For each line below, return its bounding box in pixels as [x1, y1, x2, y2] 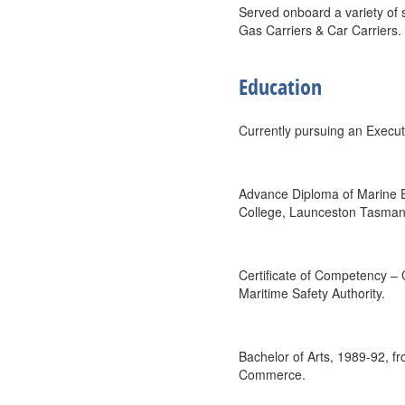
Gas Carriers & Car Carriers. [239, 21, 401, 39]
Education [239, 72, 322, 101]
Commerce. [239, 365, 306, 383]
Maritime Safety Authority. [239, 284, 385, 302]
